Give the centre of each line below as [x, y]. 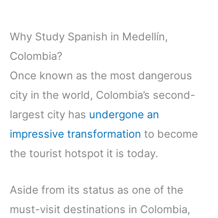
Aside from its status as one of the [97, 190]
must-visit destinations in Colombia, [100, 209]
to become [170, 134]
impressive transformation [75, 134]
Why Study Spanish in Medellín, [89, 37]
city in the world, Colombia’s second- [102, 95]
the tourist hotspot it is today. [85, 154]
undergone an [124, 115]
